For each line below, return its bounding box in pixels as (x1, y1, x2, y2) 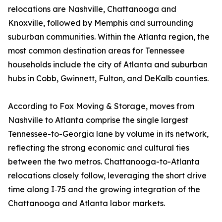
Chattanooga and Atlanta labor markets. (8, 198, 165, 209)
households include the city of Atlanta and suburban (8, 59, 208, 70)
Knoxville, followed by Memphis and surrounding (8, 18, 193, 28)
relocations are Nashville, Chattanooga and (8, 4, 176, 14)
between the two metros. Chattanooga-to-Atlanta (8, 157, 200, 167)
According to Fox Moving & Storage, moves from (8, 101, 194, 111)
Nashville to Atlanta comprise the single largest (8, 115, 188, 125)
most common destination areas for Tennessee (8, 46, 185, 56)
